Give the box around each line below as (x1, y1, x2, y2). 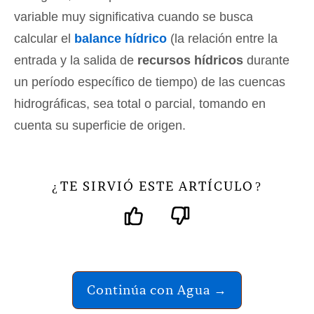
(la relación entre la (167, 32, 278, 46)
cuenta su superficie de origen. (14, 118, 186, 133)
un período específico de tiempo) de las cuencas (14, 75, 285, 90)
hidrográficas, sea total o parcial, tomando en (14, 97, 266, 111)
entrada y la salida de (14, 53, 137, 68)
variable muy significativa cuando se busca (14, 10, 253, 25)
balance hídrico (74, 32, 167, 46)
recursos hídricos (137, 53, 243, 68)
